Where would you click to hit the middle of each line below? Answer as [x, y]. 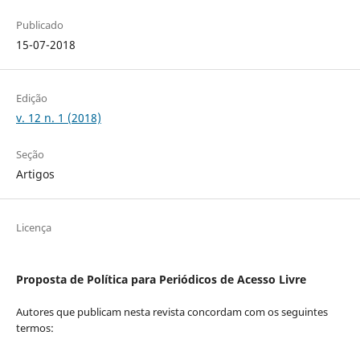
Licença [33, 228]
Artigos [35, 174]
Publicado [39, 25]
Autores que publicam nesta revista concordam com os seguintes [172, 312]
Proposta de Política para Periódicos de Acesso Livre [161, 280]
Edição [31, 98]
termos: [35, 328]
